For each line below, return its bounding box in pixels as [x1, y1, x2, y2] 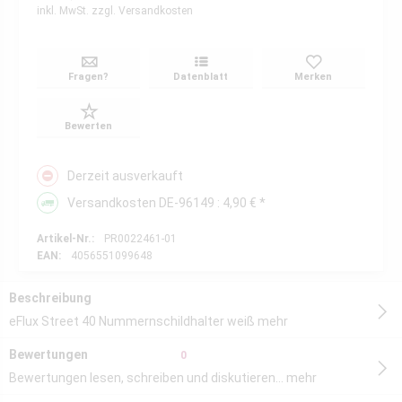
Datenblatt [173, 71, 229, 83]
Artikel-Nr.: [37, 232, 94, 245]
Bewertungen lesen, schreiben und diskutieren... [9, 371, 284, 385]
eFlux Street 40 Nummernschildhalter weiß [9, 314, 258, 328]
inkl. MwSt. [37, 4, 92, 17]
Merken [294, 71, 333, 83]
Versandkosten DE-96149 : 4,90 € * [67, 196, 266, 210]
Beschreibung [9, 291, 92, 305]
